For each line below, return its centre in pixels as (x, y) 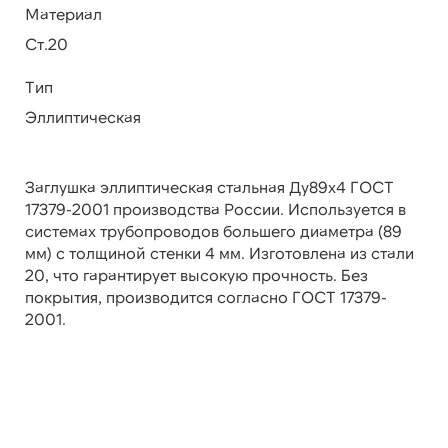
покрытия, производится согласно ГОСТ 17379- (206, 297)
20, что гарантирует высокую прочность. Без (196, 275)
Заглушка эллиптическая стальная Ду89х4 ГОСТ (209, 187)
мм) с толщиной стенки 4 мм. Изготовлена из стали (219, 253)
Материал (63, 14)
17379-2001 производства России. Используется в (215, 209)
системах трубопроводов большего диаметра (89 (213, 231)
